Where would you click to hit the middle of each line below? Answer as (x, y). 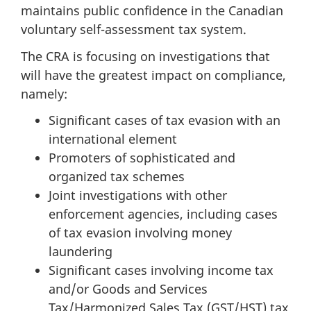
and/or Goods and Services (128, 289)
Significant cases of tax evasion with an (165, 120)
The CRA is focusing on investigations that (145, 56)
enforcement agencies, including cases (163, 214)
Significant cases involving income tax (161, 270)
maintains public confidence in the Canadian (152, 11)
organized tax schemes (117, 177)
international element (113, 139)
